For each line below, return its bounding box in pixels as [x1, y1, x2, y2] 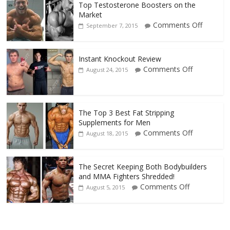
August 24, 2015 [86, 66, 128, 74]
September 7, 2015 [86, 22, 138, 30]
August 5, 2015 [86, 183, 125, 191]
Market [79, 10, 103, 20]
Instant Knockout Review [79, 54, 162, 64]
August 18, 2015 [86, 129, 128, 138]
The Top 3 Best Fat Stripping [79, 108, 175, 118]
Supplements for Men [79, 118, 151, 128]
